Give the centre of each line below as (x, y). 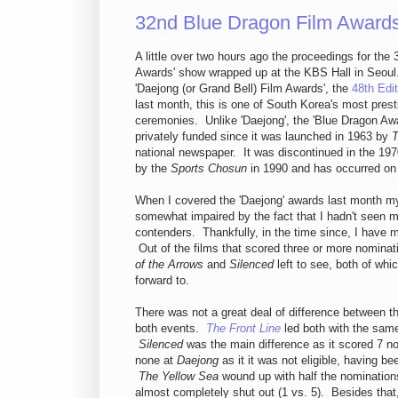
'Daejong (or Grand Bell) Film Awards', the (243, 89)
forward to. (162, 281)
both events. (171, 329)
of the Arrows (169, 265)
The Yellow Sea (179, 377)
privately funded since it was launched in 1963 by (263, 137)
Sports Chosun (209, 169)
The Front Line (243, 329)
